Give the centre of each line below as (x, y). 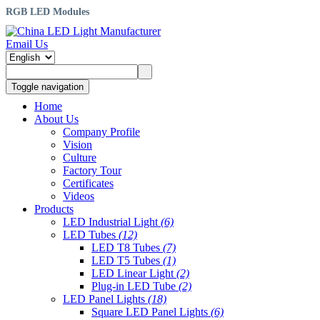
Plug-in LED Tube (135, 286)
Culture (80, 158)
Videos (79, 196)
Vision (77, 145)
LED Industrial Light (112, 222)
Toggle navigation (47, 86)
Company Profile (101, 132)
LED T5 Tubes (127, 261)
